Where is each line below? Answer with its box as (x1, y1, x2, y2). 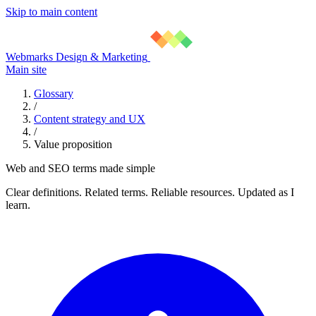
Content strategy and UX (34, 113, 145, 125)
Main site (6, 63, 47, 75)
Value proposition (34, 138, 112, 150)
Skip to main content (6, 6, 97, 18)
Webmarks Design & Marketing (6, 51, 147, 63)
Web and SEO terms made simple (6, 162, 155, 174)
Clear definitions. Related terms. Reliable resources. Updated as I (6, 186, 294, 198)
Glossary (34, 87, 73, 99)
